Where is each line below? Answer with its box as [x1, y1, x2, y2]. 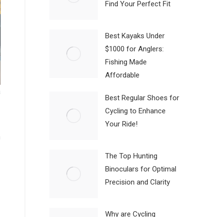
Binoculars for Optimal [105, 165, 176, 174]
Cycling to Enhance [105, 107, 166, 116]
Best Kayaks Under [105, 31, 165, 41]
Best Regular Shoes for [105, 93, 179, 103]
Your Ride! [105, 120, 138, 129]
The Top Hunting [105, 152, 157, 161]
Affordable [105, 71, 139, 80]
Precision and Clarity [105, 178, 170, 187]
